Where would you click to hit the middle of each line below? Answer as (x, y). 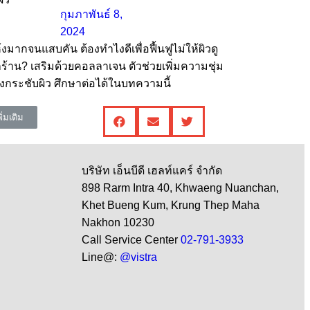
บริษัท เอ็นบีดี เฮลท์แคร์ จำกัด (155, 171)
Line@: (101, 257)
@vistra (138, 257)
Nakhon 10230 (121, 223)
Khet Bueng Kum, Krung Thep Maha (171, 206)
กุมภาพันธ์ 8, (92, 15)
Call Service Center (131, 240)
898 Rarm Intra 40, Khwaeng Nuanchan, (184, 188)
